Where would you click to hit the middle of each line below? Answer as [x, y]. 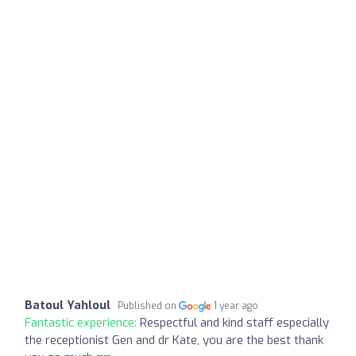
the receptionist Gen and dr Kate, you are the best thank [174, 340]
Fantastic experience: [82, 322]
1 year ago [236, 306]
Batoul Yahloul [68, 305]
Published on [148, 306]
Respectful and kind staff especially [234, 322]
